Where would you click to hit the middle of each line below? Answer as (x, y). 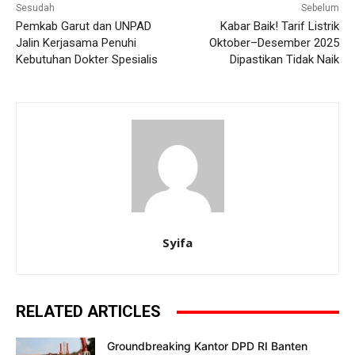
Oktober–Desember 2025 (274, 43)
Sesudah (35, 8)
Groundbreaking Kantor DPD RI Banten (207, 346)
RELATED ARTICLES (88, 312)
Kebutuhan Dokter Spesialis (87, 60)
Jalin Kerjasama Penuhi (76, 43)
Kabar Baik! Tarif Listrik (279, 27)
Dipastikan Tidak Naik (284, 60)
